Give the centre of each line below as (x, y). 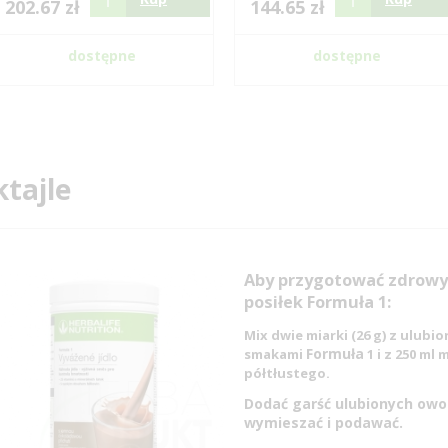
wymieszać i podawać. (323, 422)
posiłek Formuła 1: (317, 302)
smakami (275, 354)
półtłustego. (287, 373)
